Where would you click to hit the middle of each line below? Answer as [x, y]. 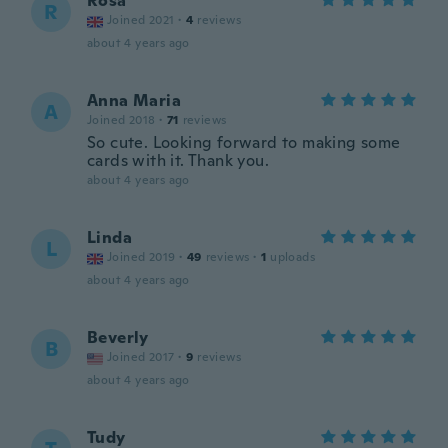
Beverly [118, 337]
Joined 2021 [141, 20]
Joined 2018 [121, 120]
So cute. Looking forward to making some [244, 142]
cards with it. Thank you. [178, 160]
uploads [293, 257]
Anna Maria [134, 100]
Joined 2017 [141, 357]
